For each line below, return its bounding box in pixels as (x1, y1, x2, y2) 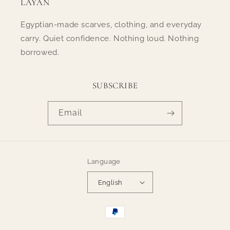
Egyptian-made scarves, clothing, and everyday (21, 20, 202, 30)
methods (102, 216, 137, 226)
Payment (102, 202, 137, 212)
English (98, 178, 123, 186)
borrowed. (21, 48, 60, 57)
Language (87, 158, 121, 166)
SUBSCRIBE (92, 80, 138, 91)
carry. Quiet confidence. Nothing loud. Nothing (21, 34, 199, 44)
